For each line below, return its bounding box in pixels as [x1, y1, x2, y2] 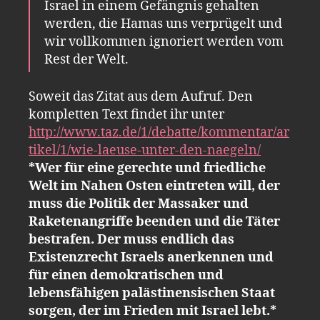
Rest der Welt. [44, 51, 129, 68]
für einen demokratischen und [29, 267, 224, 284]
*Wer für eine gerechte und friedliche [29, 160, 266, 176]
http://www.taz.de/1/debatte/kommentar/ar [29, 124, 289, 141]
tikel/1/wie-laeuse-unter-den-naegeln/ [29, 142, 261, 159]
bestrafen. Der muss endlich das [29, 231, 234, 248]
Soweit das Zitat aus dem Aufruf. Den [29, 89, 253, 105]
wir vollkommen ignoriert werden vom [44, 33, 284, 50]
